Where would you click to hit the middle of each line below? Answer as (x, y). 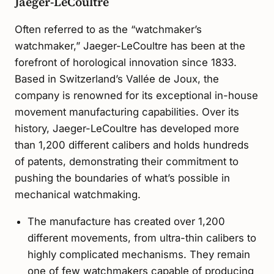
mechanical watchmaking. (78, 194)
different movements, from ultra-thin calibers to (142, 238)
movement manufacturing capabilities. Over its (127, 112)
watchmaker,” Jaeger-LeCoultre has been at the (130, 46)
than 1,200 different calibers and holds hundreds (132, 145)
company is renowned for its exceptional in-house (136, 95)
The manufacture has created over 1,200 (126, 222)
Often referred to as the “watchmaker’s (108, 29)
